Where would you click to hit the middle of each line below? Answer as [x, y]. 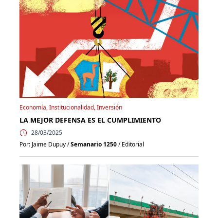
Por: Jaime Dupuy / [45, 145]
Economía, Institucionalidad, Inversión [71, 108]
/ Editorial [130, 145]
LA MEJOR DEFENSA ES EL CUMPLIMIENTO [90, 120]
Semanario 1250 [94, 145]
